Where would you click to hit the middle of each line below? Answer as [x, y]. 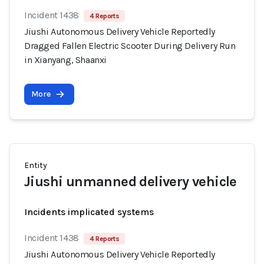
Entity [36, 165]
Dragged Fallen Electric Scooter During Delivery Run [130, 46]
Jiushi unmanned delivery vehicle [131, 181]
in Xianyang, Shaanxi [65, 60]
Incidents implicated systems [89, 212]
